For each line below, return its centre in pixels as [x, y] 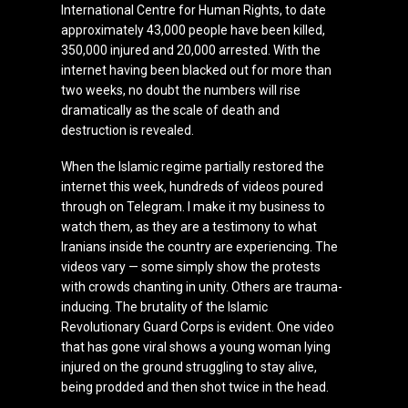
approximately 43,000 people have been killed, [194, 30]
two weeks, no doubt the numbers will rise [181, 90]
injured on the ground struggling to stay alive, [189, 367]
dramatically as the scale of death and [171, 110]
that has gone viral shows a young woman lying [196, 347]
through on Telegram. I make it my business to [194, 206]
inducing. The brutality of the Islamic [165, 306]
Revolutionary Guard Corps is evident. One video [198, 326]
